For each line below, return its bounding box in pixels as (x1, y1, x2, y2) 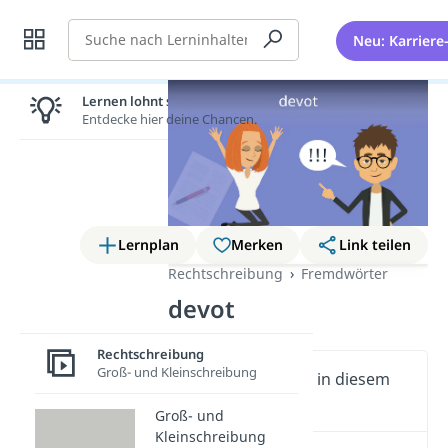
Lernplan (118, 234, 180, 254)
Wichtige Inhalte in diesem (190, 367, 391, 390)
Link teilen (339, 234, 411, 254)
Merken (231, 234, 284, 254)
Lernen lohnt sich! (82, 91, 195, 110)
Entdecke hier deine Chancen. (82, 109, 257, 128)
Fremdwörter (301, 263, 389, 283)
